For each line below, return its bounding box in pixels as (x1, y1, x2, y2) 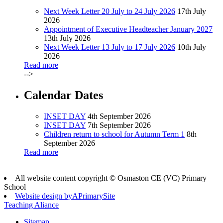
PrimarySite (78, 191, 115, 200)
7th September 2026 (88, 120, 151, 129)
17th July (177, 6, 206, 15)
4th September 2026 (88, 111, 151, 120)
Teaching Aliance (4, 200, 59, 209)
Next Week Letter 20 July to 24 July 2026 (44, 6, 175, 15)
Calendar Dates (24, 88, 103, 102)
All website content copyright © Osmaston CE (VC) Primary (15, 173, 207, 182)
